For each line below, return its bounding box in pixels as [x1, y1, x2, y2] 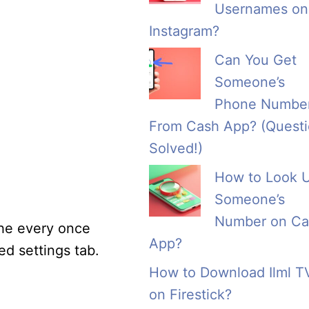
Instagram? [149, 23, 219, 40]
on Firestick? [149, 286, 232, 303]
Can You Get [215, 52, 297, 69]
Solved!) [149, 140, 203, 157]
